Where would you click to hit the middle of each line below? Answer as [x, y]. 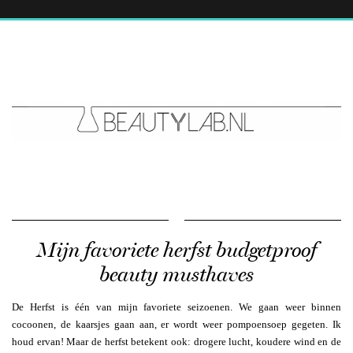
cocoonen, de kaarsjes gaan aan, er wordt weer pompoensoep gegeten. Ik [176, 324]
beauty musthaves [176, 274]
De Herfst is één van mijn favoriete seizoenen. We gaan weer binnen [176, 307]
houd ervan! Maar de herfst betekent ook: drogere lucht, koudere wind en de [176, 341]
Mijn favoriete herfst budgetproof [176, 250]
